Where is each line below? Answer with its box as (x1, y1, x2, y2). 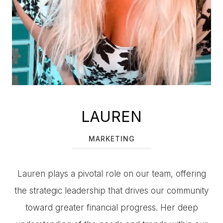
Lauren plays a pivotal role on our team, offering (17, 169, 206, 179)
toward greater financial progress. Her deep (25, 203, 198, 213)
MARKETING (88, 134, 135, 143)
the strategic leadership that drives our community (14, 186, 209, 196)
